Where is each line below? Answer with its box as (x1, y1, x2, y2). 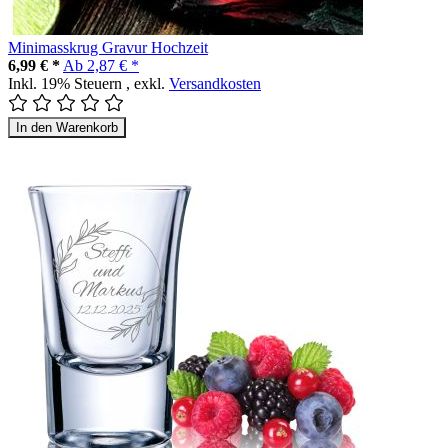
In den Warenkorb (16, 119, 118, 135)
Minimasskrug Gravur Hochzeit (8, 38, 208, 56)
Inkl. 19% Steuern (8, 74, 126, 92)
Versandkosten (169, 74, 261, 92)
